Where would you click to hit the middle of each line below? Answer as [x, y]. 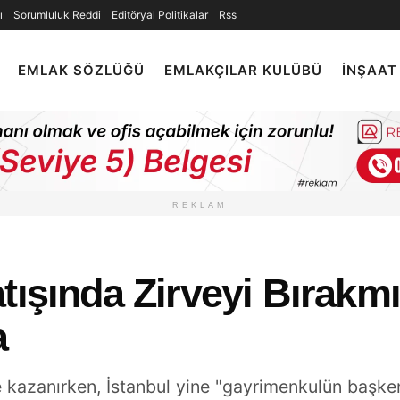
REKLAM [200, 205]
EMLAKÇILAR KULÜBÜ [243, 70]
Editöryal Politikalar [160, 15]
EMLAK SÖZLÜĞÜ [81, 70]
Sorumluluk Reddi [57, 15]
